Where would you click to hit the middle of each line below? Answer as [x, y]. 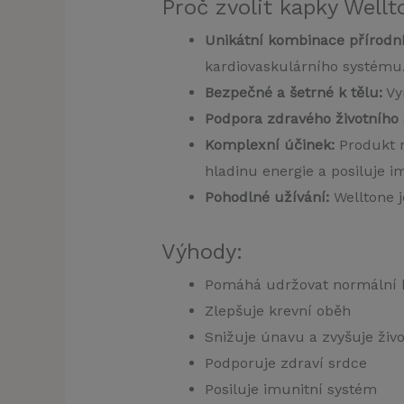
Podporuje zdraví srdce [285, 363]
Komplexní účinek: [269, 145]
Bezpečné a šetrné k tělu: [293, 93]
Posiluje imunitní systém [290, 390]
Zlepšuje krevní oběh [277, 311]
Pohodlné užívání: [266, 197]
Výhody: [202, 252]
